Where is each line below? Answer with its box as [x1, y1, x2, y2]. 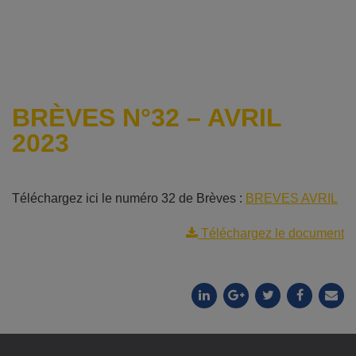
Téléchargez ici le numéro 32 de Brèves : [12, 191, 246, 205]
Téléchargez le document [198, 226, 344, 240]
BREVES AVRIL [246, 191, 338, 205]
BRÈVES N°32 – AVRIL [12, 103, 281, 132]
